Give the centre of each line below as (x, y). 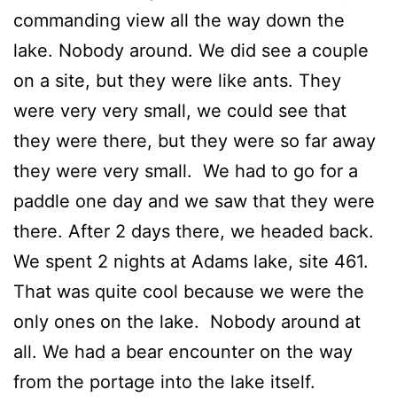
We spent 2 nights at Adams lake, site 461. (191, 262)
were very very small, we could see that (180, 111)
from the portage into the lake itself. (167, 382)
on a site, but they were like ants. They (177, 81)
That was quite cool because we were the (189, 292)
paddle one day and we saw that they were (194, 202)
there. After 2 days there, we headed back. (194, 232)
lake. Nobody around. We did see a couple (191, 51)
